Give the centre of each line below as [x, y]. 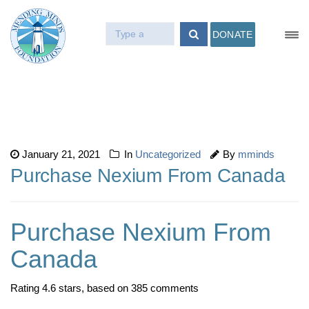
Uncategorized [168, 154]
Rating [26, 288]
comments [173, 288]
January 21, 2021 [61, 154]
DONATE [232, 34]
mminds [256, 154]
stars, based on [93, 288]
